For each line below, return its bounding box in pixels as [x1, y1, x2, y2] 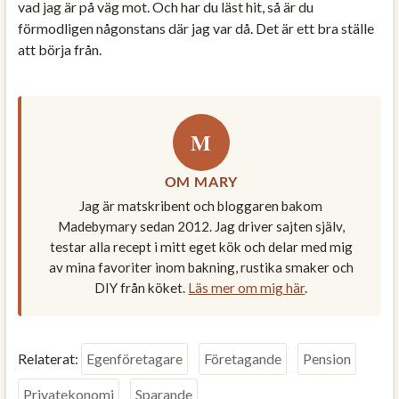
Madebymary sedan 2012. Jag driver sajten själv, [57, 217, 345, 234]
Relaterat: [17, 349, 81, 367]
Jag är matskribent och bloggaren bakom [79, 197, 323, 214]
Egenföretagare [85, 349, 183, 367]
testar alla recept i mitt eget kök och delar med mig [49, 238, 353, 255]
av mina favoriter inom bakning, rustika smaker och [48, 258, 354, 275]
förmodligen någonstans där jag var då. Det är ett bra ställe [17, 19, 374, 37]
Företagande [203, 349, 281, 367]
